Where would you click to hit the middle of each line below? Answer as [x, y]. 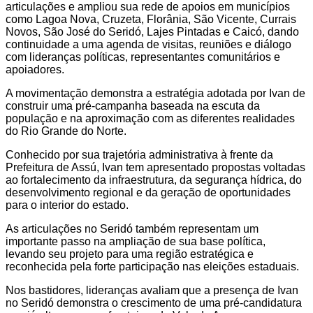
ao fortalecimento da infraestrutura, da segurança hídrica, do [154, 180]
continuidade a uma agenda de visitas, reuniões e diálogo [148, 44]
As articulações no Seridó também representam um [132, 228]
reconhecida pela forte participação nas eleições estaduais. [152, 266]
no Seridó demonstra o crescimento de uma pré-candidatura [154, 303]
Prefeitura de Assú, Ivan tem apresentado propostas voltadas [155, 167]
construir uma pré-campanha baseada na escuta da [133, 105]
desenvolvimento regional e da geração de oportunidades [148, 192]
